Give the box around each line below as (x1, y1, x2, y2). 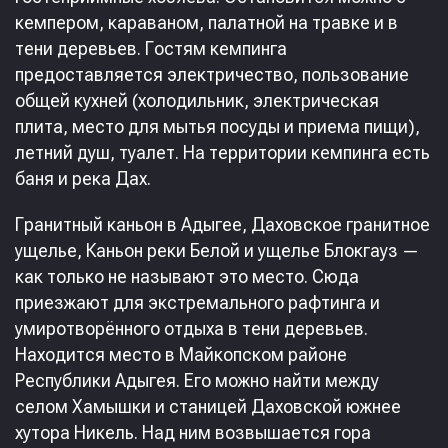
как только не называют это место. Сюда (15, 266, 359, 287)
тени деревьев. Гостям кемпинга (15, 38, 287, 59)
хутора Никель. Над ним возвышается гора (15, 422, 371, 443)
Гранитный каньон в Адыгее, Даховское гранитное (15, 214, 430, 235)
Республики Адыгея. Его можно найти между (15, 370, 379, 391)
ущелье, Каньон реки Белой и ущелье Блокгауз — (15, 240, 419, 261)
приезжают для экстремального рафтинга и (15, 292, 380, 313)
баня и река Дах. (15, 168, 151, 189)
